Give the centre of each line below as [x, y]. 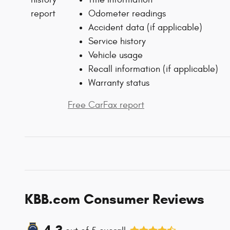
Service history [117, 42]
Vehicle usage [116, 55]
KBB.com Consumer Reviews [114, 199]
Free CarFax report [106, 105]
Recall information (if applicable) [153, 69]
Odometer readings [127, 14]
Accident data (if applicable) [145, 28]
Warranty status [119, 83]
